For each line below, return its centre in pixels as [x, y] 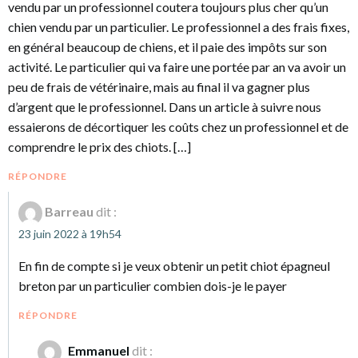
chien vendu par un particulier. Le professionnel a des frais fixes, [179, 27]
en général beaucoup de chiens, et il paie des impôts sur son [167, 47]
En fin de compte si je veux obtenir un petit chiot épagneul [174, 266]
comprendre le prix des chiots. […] [99, 147]
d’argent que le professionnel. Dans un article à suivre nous [165, 107]
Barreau [69, 212]
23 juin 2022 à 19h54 [70, 234]
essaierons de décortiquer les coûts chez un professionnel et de [178, 127]
